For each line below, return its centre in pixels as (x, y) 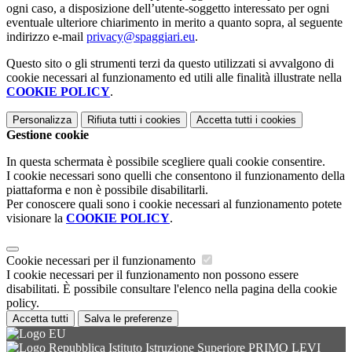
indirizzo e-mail (46, 37)
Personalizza (42, 120)
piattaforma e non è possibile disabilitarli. (107, 190)
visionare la (36, 218)
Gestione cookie (48, 135)
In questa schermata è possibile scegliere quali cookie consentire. (166, 162)
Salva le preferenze (128, 319)
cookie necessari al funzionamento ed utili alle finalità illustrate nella (174, 78)
